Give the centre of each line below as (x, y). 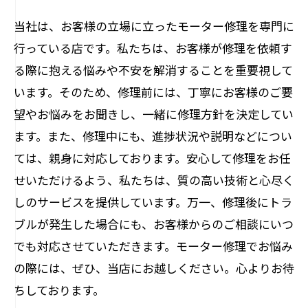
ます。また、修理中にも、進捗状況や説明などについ (153, 136)
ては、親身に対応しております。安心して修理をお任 (152, 158)
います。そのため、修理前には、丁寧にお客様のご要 (153, 92)
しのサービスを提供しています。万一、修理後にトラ (153, 202)
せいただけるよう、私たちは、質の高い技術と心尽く (154, 180)
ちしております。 (59, 290)
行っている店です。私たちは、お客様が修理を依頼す (153, 48)
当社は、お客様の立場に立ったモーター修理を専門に (154, 26)
